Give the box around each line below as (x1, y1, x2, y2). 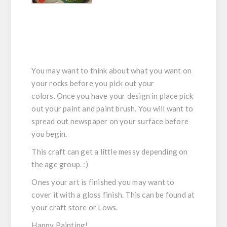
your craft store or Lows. (31, 202, 118, 212)
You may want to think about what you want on (31, 65, 192, 75)
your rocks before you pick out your (31, 78, 155, 88)
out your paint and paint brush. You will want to (31, 103, 194, 113)
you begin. (31, 129, 67, 138)
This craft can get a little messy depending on (31, 146, 188, 156)
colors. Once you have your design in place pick (31, 91, 193, 100)
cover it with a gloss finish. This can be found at (31, 190, 195, 199)
